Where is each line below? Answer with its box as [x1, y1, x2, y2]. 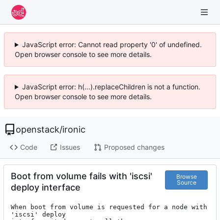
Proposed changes [104, 143, 165, 152]
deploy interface [11, 182, 81, 192]
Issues [59, 143, 80, 152]
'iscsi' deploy [11, 210, 66, 218]
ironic [62, 124, 85, 135]
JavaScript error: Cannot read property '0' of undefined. [22, 40, 202, 49]
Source [176, 179, 196, 187]
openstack [16, 124, 59, 135]
